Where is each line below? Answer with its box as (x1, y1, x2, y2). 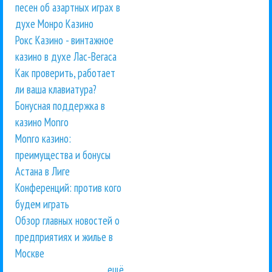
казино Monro (15, 115, 69, 130)
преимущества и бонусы (15, 148, 110, 163)
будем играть (15, 197, 69, 212)
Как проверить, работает (15, 66, 115, 81)
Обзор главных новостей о (15, 213, 120, 228)
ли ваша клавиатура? (15, 82, 97, 97)
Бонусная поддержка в (15, 98, 105, 114)
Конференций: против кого (15, 180, 121, 195)
